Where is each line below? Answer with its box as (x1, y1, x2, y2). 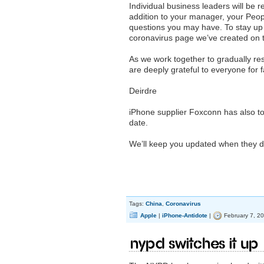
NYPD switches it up (130, 235, 258, 252)
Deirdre (129, 86, 157, 95)
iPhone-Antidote (162, 212, 207, 219)
